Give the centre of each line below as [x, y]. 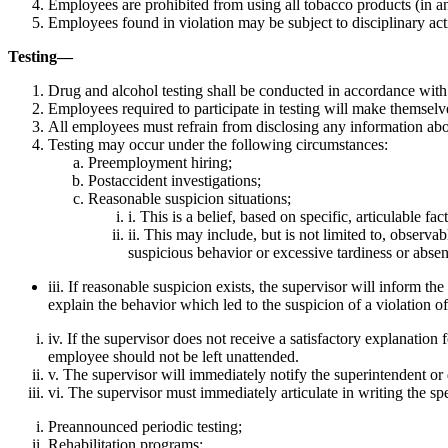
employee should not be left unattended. [173, 356]
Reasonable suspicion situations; [189, 198]
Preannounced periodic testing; [145, 426]
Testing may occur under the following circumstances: [218, 144]
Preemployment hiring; [160, 162]
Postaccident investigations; [174, 180]
